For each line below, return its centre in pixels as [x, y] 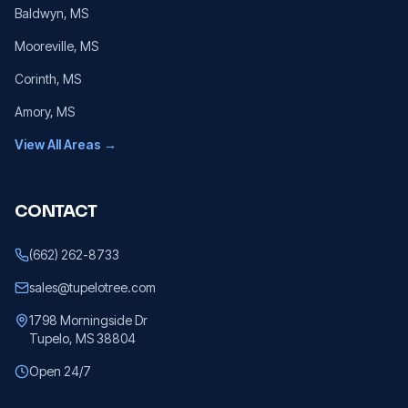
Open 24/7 [60, 371]
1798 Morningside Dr [88, 320]
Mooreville [44, 46]
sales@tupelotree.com [92, 287]
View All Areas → [66, 144]
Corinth [36, 78]
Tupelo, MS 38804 [82, 338]
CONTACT [56, 211]
